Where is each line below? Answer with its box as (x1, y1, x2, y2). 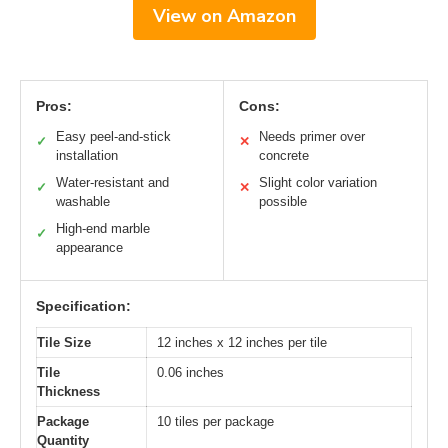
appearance (56, 240, 123, 256)
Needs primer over (259, 129, 365, 145)
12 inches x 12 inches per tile (157, 335, 327, 351)
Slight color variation (259, 175, 377, 191)
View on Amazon (152, 4, 296, 29)
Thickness (37, 384, 100, 400)
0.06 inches (157, 365, 224, 381)
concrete (259, 148, 309, 164)
